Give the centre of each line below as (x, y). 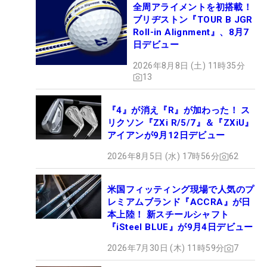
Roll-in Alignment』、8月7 (191, 32)
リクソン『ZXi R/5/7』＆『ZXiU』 (181, 123)
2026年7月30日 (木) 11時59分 (166, 248)
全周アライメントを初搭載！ (193, 7)
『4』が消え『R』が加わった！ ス (179, 111)
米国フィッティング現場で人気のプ (181, 190)
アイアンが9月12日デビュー (166, 136)
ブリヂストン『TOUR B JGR (193, 20)
